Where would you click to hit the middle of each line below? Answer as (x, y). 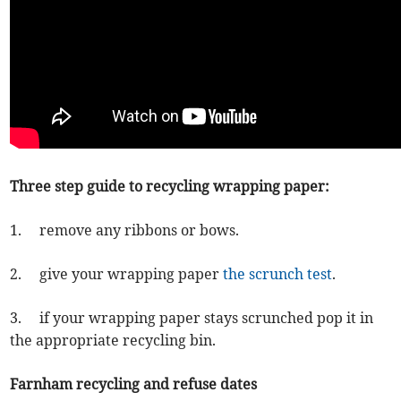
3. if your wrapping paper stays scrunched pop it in (192, 318)
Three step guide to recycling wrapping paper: (170, 187)
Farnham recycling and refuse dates (134, 384)
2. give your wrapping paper (117, 274)
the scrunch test (278, 274)
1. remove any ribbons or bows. (125, 230)
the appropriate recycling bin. (115, 341)
